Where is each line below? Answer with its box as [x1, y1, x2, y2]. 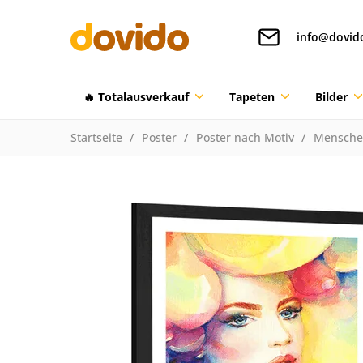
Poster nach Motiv [195, 129, 294, 145]
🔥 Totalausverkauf [83, 88, 189, 105]
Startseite [70, 129, 122, 145]
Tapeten [228, 88, 275, 105]
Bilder [314, 88, 348, 105]
